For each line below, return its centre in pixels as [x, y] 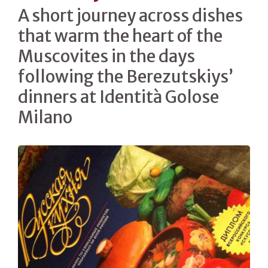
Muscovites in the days [106, 56]
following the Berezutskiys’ [126, 76]
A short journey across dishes [130, 15]
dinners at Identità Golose [118, 97]
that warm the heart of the [120, 36]
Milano [45, 117]
